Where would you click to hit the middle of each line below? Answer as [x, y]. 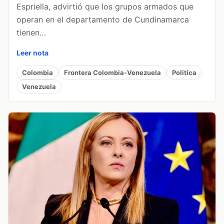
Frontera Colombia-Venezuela [112, 72]
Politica [184, 72]
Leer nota [32, 53]
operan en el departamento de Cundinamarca [103, 20]
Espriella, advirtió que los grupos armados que [105, 7]
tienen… [31, 33]
